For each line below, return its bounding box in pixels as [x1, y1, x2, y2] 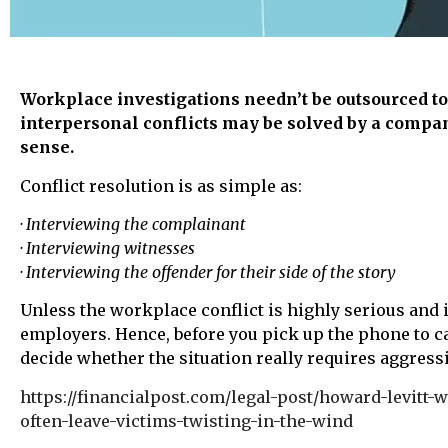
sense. [20, 137, 74, 158]
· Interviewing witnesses [20, 237, 195, 258]
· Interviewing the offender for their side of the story [20, 261, 396, 282]
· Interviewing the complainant [20, 213, 246, 234]
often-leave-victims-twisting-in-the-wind [20, 410, 353, 431]
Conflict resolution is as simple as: [20, 175, 302, 196]
